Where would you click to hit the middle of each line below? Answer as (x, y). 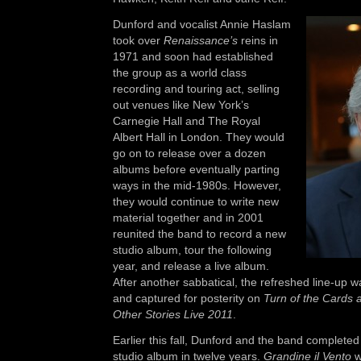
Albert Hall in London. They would (199, 137)
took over (138, 40)
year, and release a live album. (191, 266)
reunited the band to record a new (199, 234)
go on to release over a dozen (189, 153)
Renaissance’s (201, 40)
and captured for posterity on (188, 298)
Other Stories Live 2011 (173, 314)
